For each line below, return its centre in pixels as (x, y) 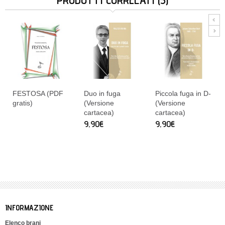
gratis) (23, 103)
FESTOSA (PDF (38, 93)
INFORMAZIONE (29, 208)
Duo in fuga (102, 93)
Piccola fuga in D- (183, 93)
